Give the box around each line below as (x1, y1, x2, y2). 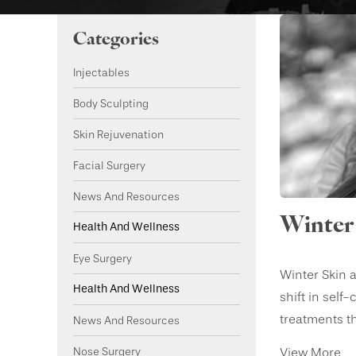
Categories (73, 31, 159, 50)
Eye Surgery (73, 252, 132, 265)
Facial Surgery (73, 159, 145, 172)
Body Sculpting (73, 97, 149, 110)
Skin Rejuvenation (73, 128, 164, 141)
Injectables (73, 66, 130, 79)
